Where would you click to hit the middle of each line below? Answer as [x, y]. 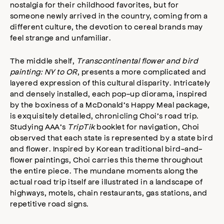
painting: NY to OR [44, 71]
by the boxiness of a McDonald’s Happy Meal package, [110, 104]
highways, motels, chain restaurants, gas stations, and [109, 192]
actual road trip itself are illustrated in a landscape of [106, 181]
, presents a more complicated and [142, 71]
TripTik [81, 126]
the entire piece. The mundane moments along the [104, 170]
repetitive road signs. [49, 203]
